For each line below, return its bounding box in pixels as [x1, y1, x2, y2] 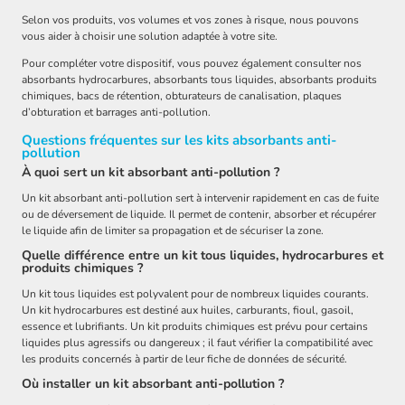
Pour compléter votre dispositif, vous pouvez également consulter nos [22, 56, 362, 71]
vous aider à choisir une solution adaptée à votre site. [22, 29, 278, 44]
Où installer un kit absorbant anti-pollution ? [22, 374, 284, 392]
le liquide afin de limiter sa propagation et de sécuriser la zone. [22, 222, 324, 238]
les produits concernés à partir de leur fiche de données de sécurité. [22, 351, 347, 366]
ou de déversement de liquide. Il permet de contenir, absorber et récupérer [22, 206, 376, 221]
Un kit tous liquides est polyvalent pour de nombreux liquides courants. [22, 286, 369, 301]
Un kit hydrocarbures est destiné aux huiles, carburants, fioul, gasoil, [22, 302, 353, 317]
